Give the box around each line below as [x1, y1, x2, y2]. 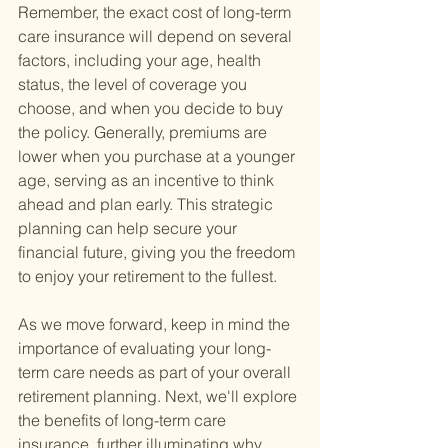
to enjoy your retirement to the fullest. [18, 266, 277, 287]
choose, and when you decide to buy [18, 98, 287, 119]
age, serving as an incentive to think [18, 170, 278, 191]
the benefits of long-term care [18, 410, 230, 431]
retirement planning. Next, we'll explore [18, 386, 301, 407]
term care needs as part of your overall [18, 362, 295, 383]
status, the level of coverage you [18, 74, 251, 95]
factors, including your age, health [18, 50, 265, 71]
